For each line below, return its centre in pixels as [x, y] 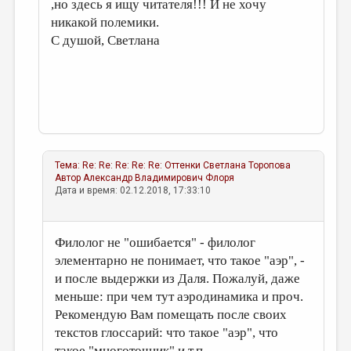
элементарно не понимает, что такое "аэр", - [180, 261]
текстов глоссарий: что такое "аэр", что [167, 333]
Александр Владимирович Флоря [159, 178]
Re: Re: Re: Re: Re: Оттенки [142, 165]
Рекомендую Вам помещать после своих [171, 315]
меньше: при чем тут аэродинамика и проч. [179, 297]
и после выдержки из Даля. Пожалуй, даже [178, 279]
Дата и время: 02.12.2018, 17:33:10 [133, 190]
